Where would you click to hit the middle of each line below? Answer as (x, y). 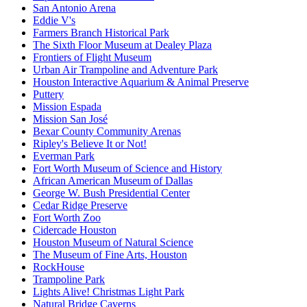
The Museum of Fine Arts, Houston (110, 255)
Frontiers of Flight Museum (92, 58)
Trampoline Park (69, 280)
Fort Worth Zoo (67, 218)
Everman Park (64, 156)
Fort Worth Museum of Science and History (127, 169)
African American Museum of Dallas (113, 181)
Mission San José (70, 119)
